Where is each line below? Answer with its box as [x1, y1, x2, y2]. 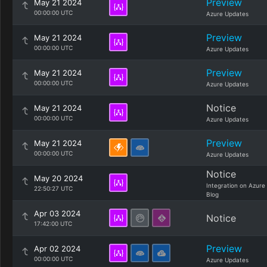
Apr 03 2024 [34, 209, 80, 218]
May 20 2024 [34, 173, 83, 183]
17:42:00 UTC [34, 220, 72, 227]
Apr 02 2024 [34, 244, 80, 253]
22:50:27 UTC [34, 185, 73, 192]
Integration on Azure [206, 182, 265, 189]
